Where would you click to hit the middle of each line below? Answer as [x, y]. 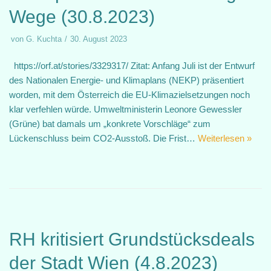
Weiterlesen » [225, 138]
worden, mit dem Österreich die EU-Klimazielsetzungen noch [129, 95]
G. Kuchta [44, 39]
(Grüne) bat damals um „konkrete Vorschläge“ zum [110, 124]
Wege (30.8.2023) [82, 17]
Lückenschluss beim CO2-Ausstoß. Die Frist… [103, 138]
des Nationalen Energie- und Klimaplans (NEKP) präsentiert [126, 80]
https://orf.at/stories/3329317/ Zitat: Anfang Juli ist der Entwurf [132, 66]
